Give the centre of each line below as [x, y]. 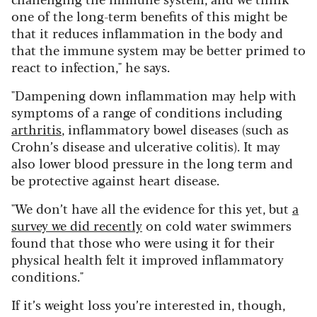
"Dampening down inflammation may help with [154, 94]
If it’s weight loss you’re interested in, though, [148, 304]
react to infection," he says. [91, 66]
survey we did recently [77, 225]
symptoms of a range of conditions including [147, 111]
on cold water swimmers [217, 225]
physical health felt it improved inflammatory [148, 259]
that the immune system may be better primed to [158, 49]
